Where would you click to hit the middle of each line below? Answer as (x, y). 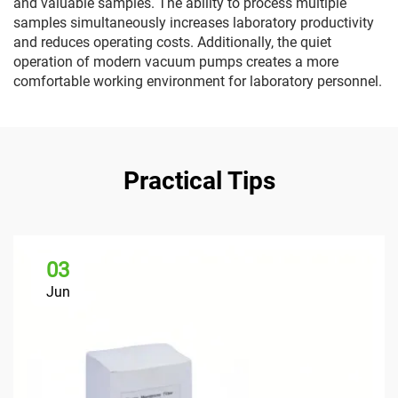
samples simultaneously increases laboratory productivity (194, 23)
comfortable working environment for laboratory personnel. (198, 81)
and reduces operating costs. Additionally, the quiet (172, 42)
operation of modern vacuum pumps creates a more (176, 62)
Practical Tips (199, 181)
